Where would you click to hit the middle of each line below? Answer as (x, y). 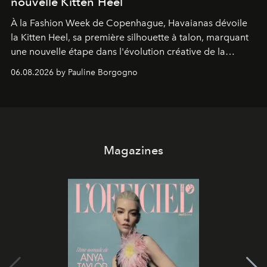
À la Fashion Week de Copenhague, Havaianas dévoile (129, 23)
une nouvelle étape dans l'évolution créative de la (118, 51)
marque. (29, 66)
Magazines (133, 150)
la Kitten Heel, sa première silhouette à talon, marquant (130, 37)
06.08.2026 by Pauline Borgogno (74, 72)
